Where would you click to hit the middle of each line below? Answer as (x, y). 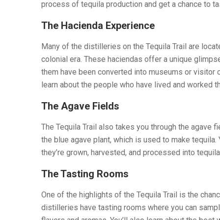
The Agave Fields (80, 106)
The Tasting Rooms (85, 174)
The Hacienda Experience (98, 25)
